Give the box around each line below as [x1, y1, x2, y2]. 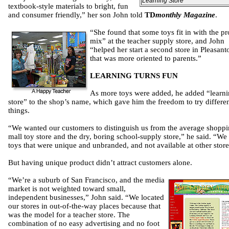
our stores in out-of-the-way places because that [8, 202, 161, 210]
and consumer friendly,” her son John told [8, 11, 145, 19]
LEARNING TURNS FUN [90, 72, 178, 80]
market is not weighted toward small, [8, 185, 126, 193]
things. [8, 106, 30, 114]
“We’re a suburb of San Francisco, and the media [8, 176, 165, 184]
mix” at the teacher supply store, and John [90, 37, 224, 45]
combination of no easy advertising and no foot [8, 219, 159, 227]
